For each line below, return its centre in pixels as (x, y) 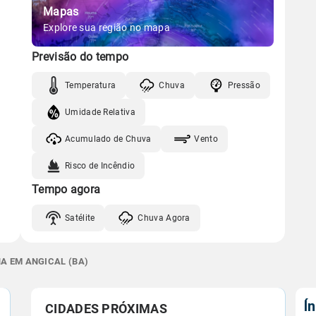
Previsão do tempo (80, 57)
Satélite (80, 218)
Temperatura (91, 85)
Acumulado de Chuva (108, 139)
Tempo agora (66, 189)
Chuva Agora (164, 218)
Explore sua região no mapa (107, 28)
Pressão (244, 85)
